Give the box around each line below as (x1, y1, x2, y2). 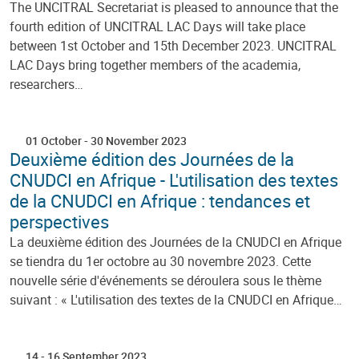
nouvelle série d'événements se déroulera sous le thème (10, 271, 321, 289)
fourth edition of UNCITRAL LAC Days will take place (10, 17, 305, 35)
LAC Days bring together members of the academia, (10, 55, 301, 74)
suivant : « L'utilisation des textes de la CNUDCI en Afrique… (10, 290, 342, 309)
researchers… (10, 75, 83, 93)
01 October (26, 132, 82, 148)
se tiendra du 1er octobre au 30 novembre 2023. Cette (10, 252, 311, 270)
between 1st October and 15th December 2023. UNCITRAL (10, 36, 337, 54)
